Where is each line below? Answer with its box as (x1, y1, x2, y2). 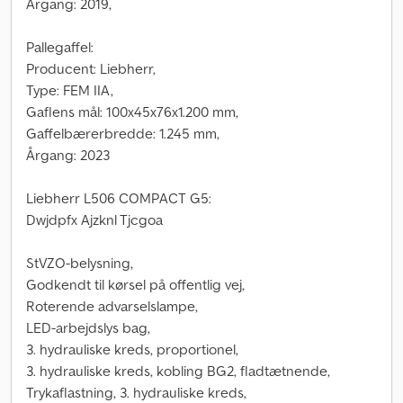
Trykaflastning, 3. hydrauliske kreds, (26, 383, 246, 401)
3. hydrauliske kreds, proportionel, (26, 340, 238, 358)
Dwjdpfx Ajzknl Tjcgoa (26, 210, 163, 228)
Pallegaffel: (26, 38, 94, 56)
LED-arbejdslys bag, (26, 318, 150, 336)
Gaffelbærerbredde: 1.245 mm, (26, 124, 219, 142)
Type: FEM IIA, (26, 81, 113, 99)
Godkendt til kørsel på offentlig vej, (26, 275, 245, 293)
